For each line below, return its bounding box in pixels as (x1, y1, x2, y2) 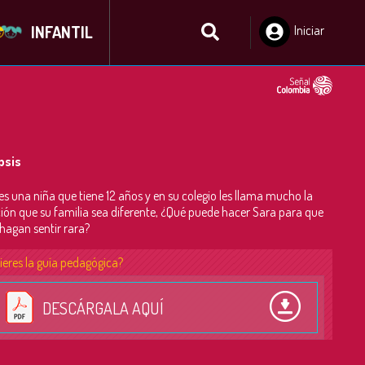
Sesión (294, 38, 327, 55)
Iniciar (294, 22, 324, 38)
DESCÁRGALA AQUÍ (42, 297, 164, 319)
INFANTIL (30, 21, 93, 42)
